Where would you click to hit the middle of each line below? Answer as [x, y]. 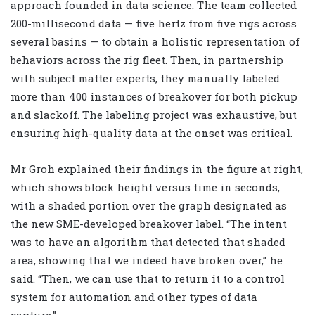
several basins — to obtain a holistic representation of [155, 41]
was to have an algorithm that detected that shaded [148, 242]
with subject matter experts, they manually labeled [145, 78]
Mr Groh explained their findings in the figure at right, [157, 168]
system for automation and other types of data [134, 296]
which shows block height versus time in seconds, [145, 187]
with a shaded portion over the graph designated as [149, 205]
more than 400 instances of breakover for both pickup [154, 96]
